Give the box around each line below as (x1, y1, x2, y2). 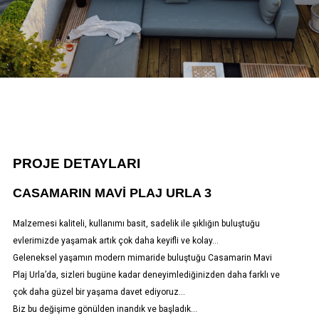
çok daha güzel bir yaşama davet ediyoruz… (12, 287, 185, 297)
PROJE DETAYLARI (12, 156, 140, 171)
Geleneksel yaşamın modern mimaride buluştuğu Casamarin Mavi (12, 253, 272, 263)
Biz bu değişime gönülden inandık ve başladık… (12, 304, 197, 314)
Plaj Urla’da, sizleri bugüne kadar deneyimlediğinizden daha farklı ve (12, 270, 280, 280)
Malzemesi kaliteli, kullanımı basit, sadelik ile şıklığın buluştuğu (12, 219, 260, 229)
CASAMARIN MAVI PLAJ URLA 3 (12, 186, 211, 200)
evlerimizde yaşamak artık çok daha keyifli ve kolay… (12, 236, 219, 246)
